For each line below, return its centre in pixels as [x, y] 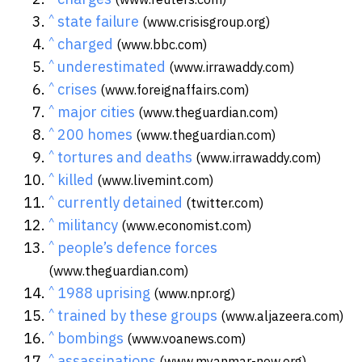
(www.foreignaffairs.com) [173, 89]
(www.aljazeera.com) [280, 315]
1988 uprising [104, 293]
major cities [96, 112]
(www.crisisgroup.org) [204, 21]
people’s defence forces [137, 247]
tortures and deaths [125, 157]
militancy [88, 225]
